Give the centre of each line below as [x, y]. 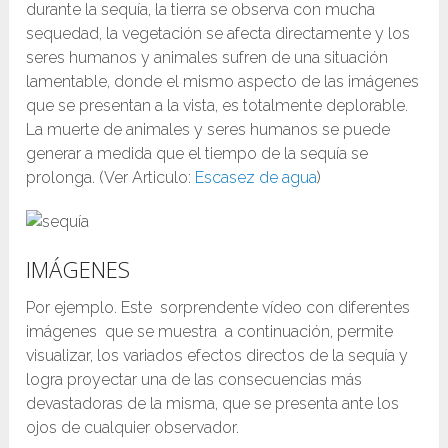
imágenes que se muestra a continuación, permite [210, 332]
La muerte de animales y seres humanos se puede [208, 130]
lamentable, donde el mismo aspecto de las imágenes [223, 82]
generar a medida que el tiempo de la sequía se [197, 154]
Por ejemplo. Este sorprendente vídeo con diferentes [218, 308]
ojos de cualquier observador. [133, 428]
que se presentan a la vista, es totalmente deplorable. [217, 106]
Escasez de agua [256, 178]
